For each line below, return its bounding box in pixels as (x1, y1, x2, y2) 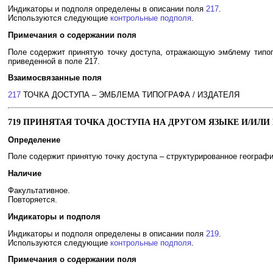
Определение (8, 135, 60, 144)
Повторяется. (8, 195, 57, 205)
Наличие (8, 169, 41, 179)
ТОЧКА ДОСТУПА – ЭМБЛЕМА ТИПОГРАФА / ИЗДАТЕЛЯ (21, 90, 239, 100)
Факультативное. (8, 186, 70, 196)
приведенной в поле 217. (8, 56, 100, 66)
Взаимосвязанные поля (8, 73, 102, 83)
